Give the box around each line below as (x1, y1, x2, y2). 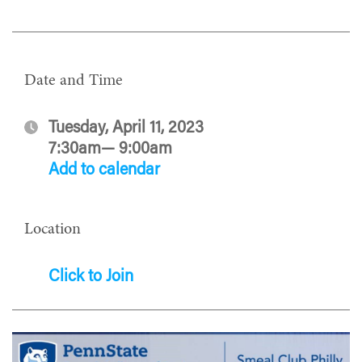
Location (24, 221, 81, 238)
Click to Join (48, 268, 133, 285)
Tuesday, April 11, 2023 (48, 120, 204, 137)
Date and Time (24, 72, 123, 89)
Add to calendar (48, 162, 160, 179)
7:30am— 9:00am (48, 141, 172, 158)
